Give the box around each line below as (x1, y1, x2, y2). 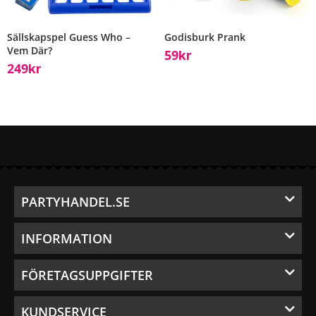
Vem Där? (7, 43, 52, 57)
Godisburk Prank (164, 30, 245, 44)
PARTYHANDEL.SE (21, 193, 130, 211)
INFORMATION (21, 230, 112, 248)
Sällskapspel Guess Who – (7, 30, 130, 44)
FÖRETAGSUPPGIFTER (21, 267, 153, 284)
